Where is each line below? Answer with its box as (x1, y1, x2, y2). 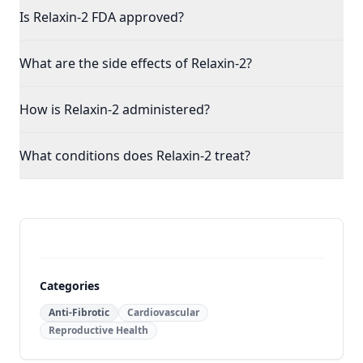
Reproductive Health (49, 323, 148, 337)
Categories (40, 278, 100, 293)
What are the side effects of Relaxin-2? (19, 54, 252, 72)
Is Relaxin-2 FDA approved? (19, 8, 184, 26)
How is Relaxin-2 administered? (19, 100, 210, 118)
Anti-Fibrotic (49, 305, 109, 319)
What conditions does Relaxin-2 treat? (19, 147, 250, 164)
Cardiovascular (127, 305, 199, 319)
